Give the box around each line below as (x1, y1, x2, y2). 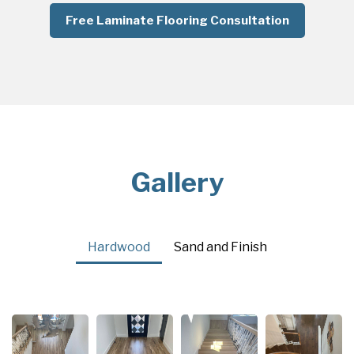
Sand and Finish (173, 239, 267, 254)
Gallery (130, 165, 224, 198)
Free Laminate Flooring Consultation (65, 13, 289, 28)
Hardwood (87, 239, 150, 254)
